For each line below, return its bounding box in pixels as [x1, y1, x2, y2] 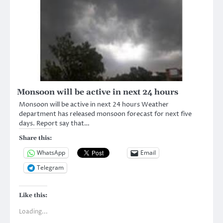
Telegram [37, 163, 64, 172]
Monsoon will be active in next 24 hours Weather [19, 100, 169, 109]
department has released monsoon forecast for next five [19, 109, 192, 118]
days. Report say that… [19, 118, 90, 128]
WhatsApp [37, 148, 65, 157]
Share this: [19, 134, 52, 142]
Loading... [19, 207, 48, 216]
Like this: [19, 191, 47, 199]
